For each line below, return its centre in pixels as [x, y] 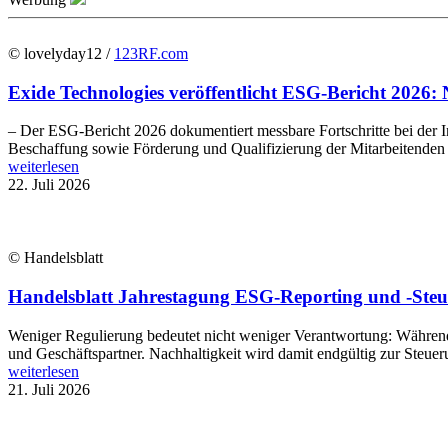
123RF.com [151, 53]
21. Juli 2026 [49, 389]
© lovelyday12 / [61, 53]
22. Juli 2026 [49, 185]
